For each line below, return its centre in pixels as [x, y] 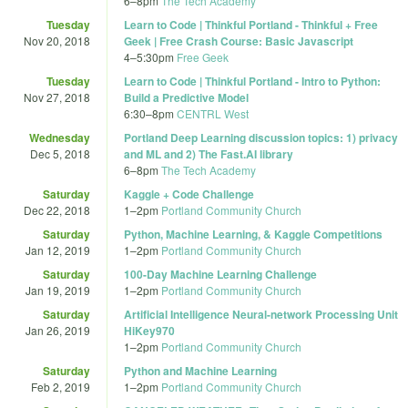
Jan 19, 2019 [58, 290]
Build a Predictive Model [186, 97]
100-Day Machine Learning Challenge [220, 274]
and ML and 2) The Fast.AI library [209, 153]
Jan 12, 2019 [58, 250]
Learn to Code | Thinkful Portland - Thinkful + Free [251, 24]
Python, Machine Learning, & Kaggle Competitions [253, 234]
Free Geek [203, 56]
